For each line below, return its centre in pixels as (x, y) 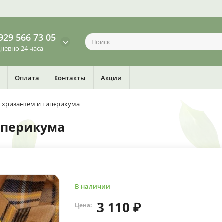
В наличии (92, 186)
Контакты (70, 78)
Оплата (27, 78)
